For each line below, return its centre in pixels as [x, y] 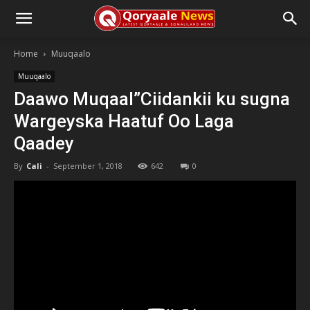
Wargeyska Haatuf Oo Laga [124, 121]
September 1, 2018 [88, 166]
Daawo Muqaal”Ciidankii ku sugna [152, 99]
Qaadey [44, 143]
